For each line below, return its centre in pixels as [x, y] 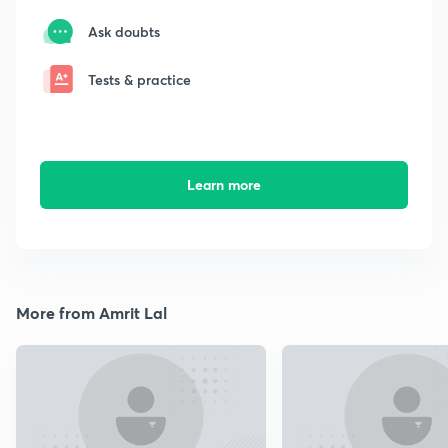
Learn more [223, 185]
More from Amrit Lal [91, 313]
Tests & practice [139, 79]
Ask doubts [124, 31]
